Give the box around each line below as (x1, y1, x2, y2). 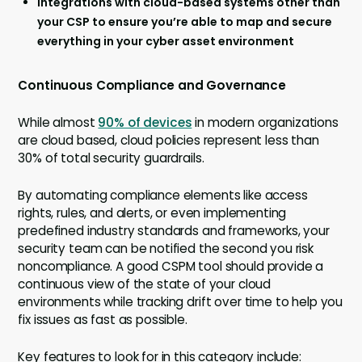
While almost (18, 114, 99, 132)
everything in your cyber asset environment (37, 33, 295, 50)
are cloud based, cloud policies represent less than (18, 132, 319, 149)
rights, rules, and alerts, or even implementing (18, 204, 287, 222)
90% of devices (98, 114, 192, 132)
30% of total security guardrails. (18, 149, 204, 167)
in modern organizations (192, 114, 339, 132)
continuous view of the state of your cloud (18, 276, 271, 293)
